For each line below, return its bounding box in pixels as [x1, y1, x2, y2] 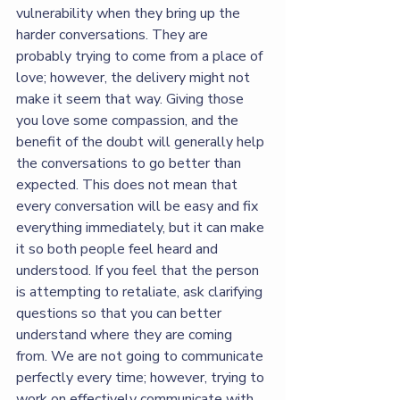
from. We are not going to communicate [16, 346, 267, 366]
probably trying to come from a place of [16, 46, 266, 66]
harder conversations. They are [16, 24, 212, 45]
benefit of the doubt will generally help [16, 131, 268, 152]
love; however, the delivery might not [16, 67, 254, 87]
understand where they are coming [16, 324, 236, 345]
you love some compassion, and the [16, 110, 242, 130]
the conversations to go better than [16, 153, 245, 173]
